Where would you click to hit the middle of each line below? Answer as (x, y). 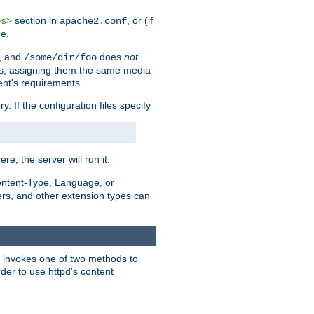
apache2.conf (93, 21)
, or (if (140, 21)
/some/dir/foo (60, 58)
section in (36, 21)
